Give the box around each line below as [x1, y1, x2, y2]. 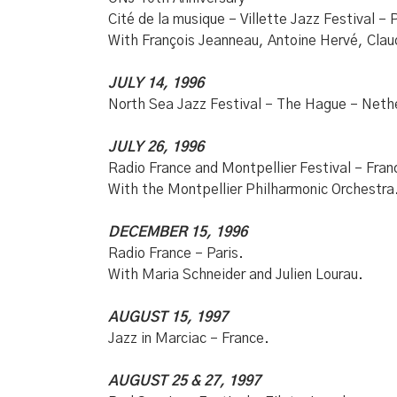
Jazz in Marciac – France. [108, 331, 269, 346]
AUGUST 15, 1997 [108, 310, 228, 324]
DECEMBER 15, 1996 [108, 225, 247, 239]
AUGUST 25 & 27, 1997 [108, 374, 261, 388]
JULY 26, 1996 [108, 140, 204, 154]
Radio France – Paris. [108, 246, 244, 261]
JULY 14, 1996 [108, 76, 204, 90]
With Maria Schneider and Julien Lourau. [108, 268, 363, 282]
